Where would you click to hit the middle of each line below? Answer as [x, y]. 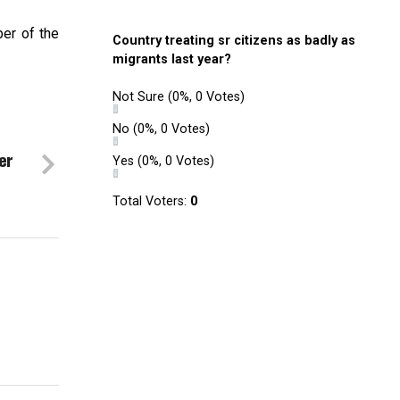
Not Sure [140, 97]
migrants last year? [172, 59]
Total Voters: [151, 201]
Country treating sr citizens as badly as [234, 41]
